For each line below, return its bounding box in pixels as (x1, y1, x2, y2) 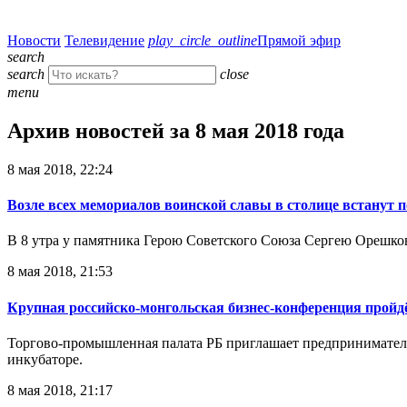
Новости (7, 33, 61, 48)
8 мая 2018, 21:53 (7, 263, 113, 280)
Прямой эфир (257, 33, 341, 48)
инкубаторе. (7, 351, 83, 367)
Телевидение (65, 33, 144, 48)
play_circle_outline (148, 33, 257, 48)
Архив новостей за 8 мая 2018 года (7, 118, 344, 143)
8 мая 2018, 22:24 (7, 161, 113, 177)
